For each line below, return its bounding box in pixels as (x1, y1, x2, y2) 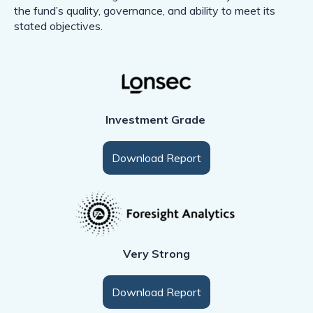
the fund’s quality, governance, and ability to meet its (14, 3, 275, 18)
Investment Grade (105, 112, 208, 127)
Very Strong (123, 247, 190, 261)
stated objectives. (14, 19, 103, 34)
